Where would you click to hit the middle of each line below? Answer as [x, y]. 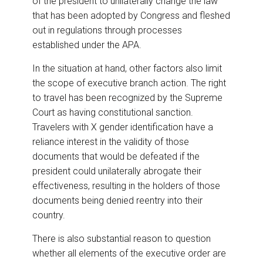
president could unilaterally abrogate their [117, 171]
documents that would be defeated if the [116, 157]
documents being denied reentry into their [117, 201]
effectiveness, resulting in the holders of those [126, 186]
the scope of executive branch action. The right [129, 83]
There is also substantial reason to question [122, 239]
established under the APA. [87, 45]
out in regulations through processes [107, 31]
